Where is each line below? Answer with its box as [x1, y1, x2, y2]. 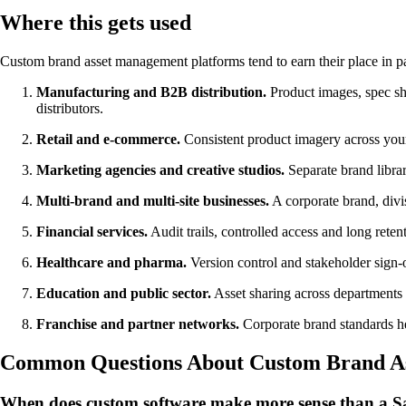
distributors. [36, 100, 103, 116]
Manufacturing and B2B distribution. [36, 83, 266, 100]
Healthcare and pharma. [36, 254, 187, 270]
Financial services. [36, 223, 148, 239]
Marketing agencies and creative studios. [36, 161, 285, 178]
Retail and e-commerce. [36, 130, 180, 147]
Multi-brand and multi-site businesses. [36, 192, 269, 208]
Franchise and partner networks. [36, 315, 239, 332]
